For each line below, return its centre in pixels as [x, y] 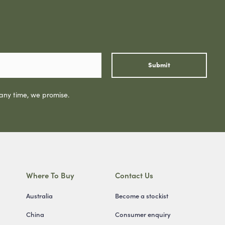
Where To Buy [50, 175]
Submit [159, 65]
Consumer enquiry [143, 214]
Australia [40, 195]
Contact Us [134, 175]
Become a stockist [141, 195]
